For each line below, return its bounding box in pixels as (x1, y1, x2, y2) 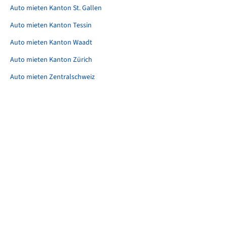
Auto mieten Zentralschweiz (10, 71, 95, 82)
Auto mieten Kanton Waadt (10, 37, 92, 48)
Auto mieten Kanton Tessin (10, 20, 92, 30)
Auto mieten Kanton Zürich (10, 54, 92, 65)
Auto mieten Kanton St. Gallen (10, 3, 102, 13)
